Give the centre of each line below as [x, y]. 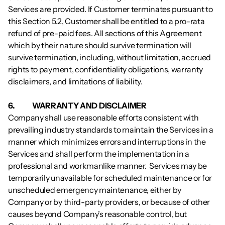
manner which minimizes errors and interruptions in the [107, 142]
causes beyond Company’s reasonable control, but [97, 214]
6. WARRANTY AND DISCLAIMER [89, 105]
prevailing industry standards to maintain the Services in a [111, 130]
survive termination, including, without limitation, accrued [110, 57]
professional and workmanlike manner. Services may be [108, 166]
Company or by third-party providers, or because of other [109, 202]
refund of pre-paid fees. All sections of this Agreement [105, 33]
